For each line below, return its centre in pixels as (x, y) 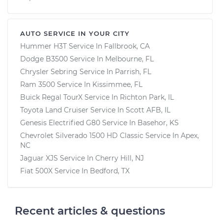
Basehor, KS (158, 123)
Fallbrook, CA (127, 46)
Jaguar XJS (39, 158)
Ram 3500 (38, 84)
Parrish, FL (133, 71)
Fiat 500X (36, 171)
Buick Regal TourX (51, 97)
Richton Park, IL (147, 97)
